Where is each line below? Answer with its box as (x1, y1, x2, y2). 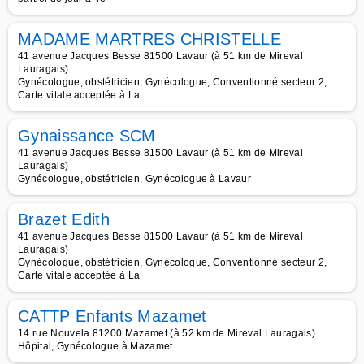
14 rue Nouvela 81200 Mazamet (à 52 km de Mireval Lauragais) (18, 327, 315, 339)
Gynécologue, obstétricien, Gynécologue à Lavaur (18, 173, 252, 184)
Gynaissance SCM (18, 127, 156, 145)
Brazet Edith (18, 210, 110, 228)
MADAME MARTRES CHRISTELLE (18, 30, 281, 48)
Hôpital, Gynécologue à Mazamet (18, 340, 173, 352)
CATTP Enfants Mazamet (18, 307, 207, 325)
